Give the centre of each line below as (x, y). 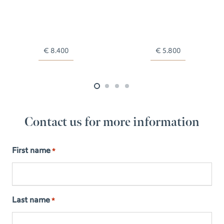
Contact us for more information (112, 122)
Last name (31, 200)
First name (31, 151)
